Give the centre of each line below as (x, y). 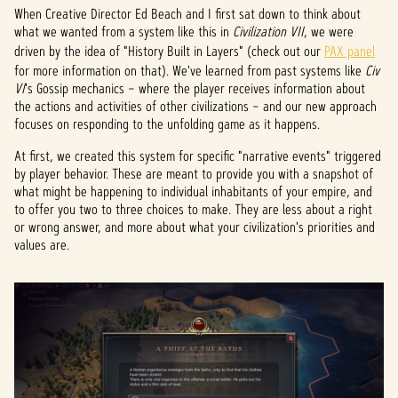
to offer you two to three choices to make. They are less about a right (193, 209)
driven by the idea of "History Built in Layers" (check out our (169, 51)
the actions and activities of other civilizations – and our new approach (195, 106)
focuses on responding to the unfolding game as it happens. (167, 124)
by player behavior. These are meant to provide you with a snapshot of (194, 174)
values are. (42, 245)
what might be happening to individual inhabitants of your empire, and (193, 191)
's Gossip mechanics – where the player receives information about (195, 88)
